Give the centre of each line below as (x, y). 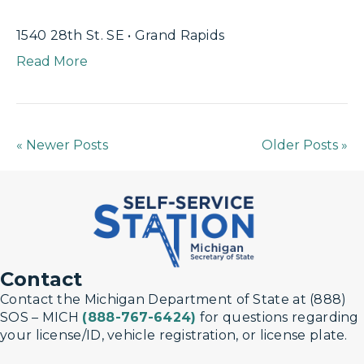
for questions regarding (277, 317)
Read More (52, 61)
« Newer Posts (62, 145)
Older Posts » (305, 145)
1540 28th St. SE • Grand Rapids (121, 35)
